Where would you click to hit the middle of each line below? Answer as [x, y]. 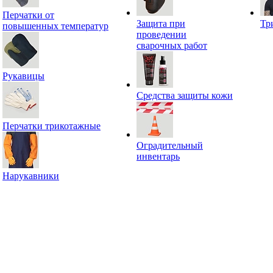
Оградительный [170, 145]
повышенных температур [55, 26]
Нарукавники [31, 176]
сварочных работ [172, 45]
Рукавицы [23, 76]
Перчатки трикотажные [51, 126]
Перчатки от [28, 15]
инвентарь [158, 156]
